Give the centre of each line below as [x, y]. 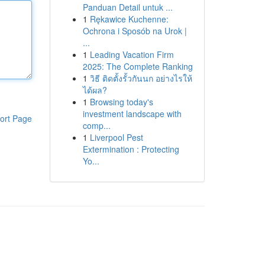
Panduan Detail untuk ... [127, 7]
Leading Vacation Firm [132, 54]
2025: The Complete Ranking [138, 66]
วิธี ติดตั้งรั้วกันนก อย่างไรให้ [141, 78]
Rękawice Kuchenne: [129, 19]
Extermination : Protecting [131, 149]
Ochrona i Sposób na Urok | [135, 31]
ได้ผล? [95, 90]
